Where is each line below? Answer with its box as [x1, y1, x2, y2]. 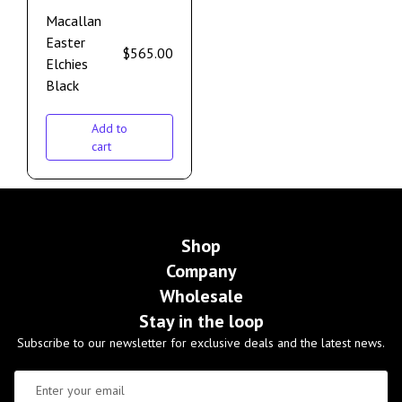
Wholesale [159, 284, 243, 309]
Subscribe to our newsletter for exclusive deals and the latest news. [17, 335, 385, 352]
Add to [92, 120, 127, 137]
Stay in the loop [138, 310, 264, 334]
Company [165, 259, 237, 284]
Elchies [46, 55, 88, 74]
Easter [46, 33, 85, 52]
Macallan [46, 12, 101, 31]
